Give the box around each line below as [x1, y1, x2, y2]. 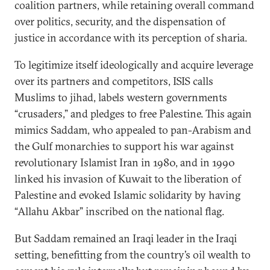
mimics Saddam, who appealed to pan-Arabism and [14, 123, 251, 137]
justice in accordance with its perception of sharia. [14, 31, 247, 45]
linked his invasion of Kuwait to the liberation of [14, 172, 241, 186]
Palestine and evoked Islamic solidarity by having [14, 188, 240, 202]
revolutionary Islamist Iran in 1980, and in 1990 [14, 155, 235, 169]
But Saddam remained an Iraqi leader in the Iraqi [14, 231, 237, 245]
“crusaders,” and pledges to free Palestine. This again [14, 107, 252, 121]
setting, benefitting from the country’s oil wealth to [14, 248, 251, 262]
